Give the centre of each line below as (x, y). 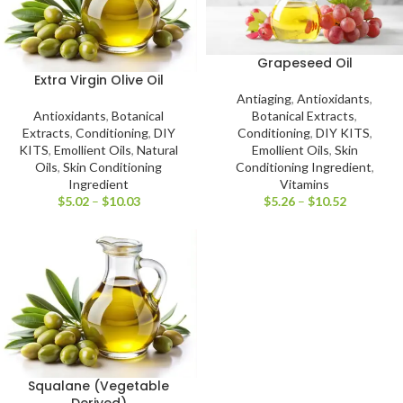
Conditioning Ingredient (303, 167)
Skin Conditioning (112, 166)
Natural (157, 149)
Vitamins (304, 184)
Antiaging (264, 99)
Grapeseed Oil (304, 63)
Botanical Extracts (303, 116)
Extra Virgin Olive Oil (99, 80)
